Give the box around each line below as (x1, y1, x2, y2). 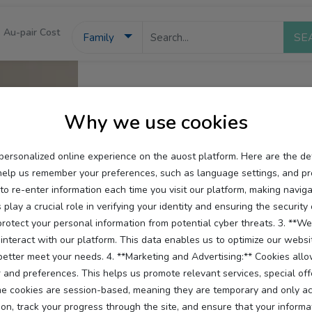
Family (83, 30, 114, 45)
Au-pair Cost (3, 26, 60, 39)
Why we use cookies (64, 109, 248, 136)
